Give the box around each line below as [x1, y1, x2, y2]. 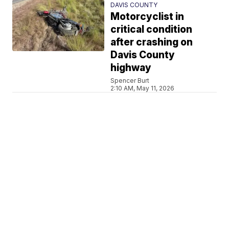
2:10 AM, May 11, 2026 [110, 84, 175, 92]
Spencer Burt [110, 76, 150, 84]
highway [110, 61, 152, 74]
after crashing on [110, 36, 193, 48]
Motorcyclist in [110, 10, 185, 22]
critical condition [110, 23, 193, 35]
